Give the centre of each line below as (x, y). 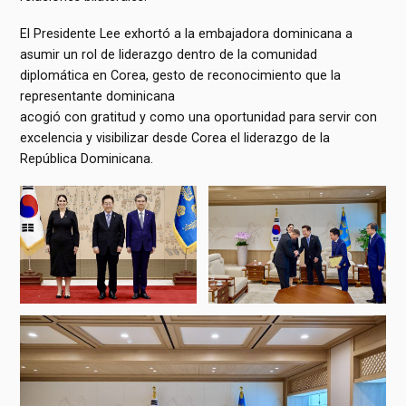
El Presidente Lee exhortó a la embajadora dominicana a (187, 33)
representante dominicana (98, 96)
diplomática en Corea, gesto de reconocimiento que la (181, 75)
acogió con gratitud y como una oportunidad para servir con (199, 116)
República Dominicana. (87, 158)
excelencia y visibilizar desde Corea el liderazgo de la (175, 137)
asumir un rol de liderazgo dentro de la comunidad (169, 54)
